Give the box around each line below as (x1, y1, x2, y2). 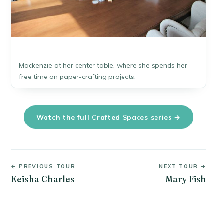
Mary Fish (165, 173, 206, 184)
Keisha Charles (11, 173, 75, 184)
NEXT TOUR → (159, 162, 206, 170)
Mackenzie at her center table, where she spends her (18, 61, 187, 70)
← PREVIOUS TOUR (11, 162, 76, 170)
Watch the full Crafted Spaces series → (36, 112, 181, 121)
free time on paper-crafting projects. (18, 72, 136, 81)
